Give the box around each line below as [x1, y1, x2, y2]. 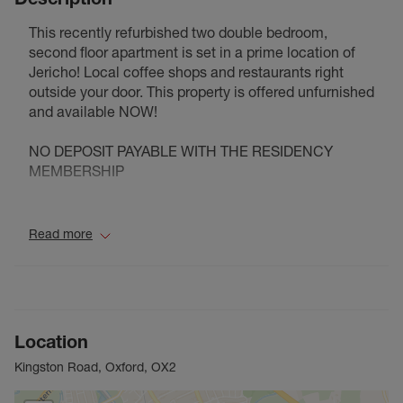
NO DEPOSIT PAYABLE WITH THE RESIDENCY [29, 142, 333, 161]
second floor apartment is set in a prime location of [29, 43, 355, 62]
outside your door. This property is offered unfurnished [29, 83, 374, 102]
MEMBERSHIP [29, 162, 124, 181]
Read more [29, 226, 93, 243]
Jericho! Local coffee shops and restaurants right [29, 63, 344, 82]
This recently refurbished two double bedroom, [29, 23, 327, 42]
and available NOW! [29, 103, 157, 121]
